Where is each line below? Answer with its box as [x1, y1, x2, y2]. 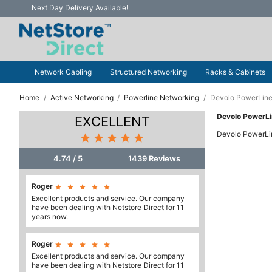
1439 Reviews [128, 154, 181, 164]
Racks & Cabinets [205, 67, 265, 77]
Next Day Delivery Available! [32, 3, 128, 12]
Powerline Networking [124, 93, 199, 103]
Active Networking [50, 93, 114, 103]
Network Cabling [35, 67, 92, 77]
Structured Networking [110, 67, 187, 77]
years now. [32, 212, 68, 222]
